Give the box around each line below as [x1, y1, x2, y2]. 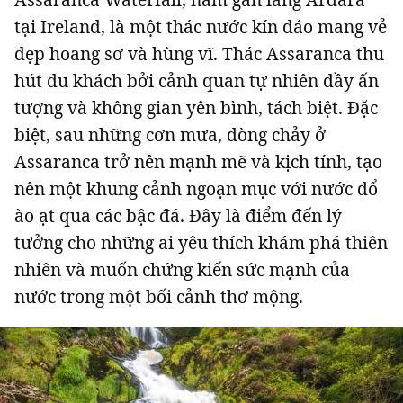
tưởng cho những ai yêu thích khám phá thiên [14, 230, 388, 255]
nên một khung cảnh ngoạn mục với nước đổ [14, 176, 378, 201]
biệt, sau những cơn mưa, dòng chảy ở [14, 122, 326, 148]
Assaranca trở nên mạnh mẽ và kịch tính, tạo [14, 149, 382, 175]
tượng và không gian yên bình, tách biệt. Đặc [14, 95, 378, 121]
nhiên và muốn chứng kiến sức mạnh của [14, 257, 350, 282]
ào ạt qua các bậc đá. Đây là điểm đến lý [14, 203, 342, 228]
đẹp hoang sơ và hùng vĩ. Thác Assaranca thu [14, 41, 384, 67]
